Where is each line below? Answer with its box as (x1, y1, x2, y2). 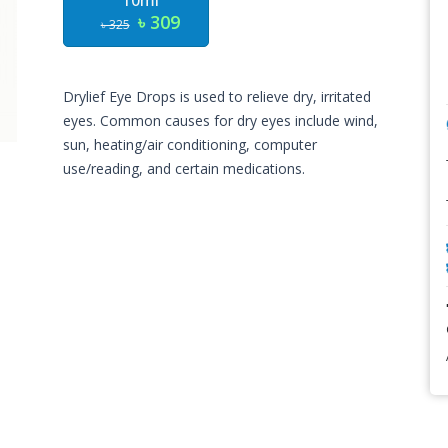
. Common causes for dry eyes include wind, (93, 111, 379, 130)
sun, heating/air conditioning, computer (63, 135, 318, 154)
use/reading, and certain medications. (63, 159, 306, 178)
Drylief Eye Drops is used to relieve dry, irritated (63, 87, 372, 106)
